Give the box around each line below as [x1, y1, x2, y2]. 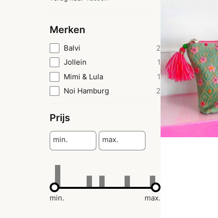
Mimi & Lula [64, 72, 103, 81]
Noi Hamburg [64, 86, 109, 96]
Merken [50, 24, 85, 36]
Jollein [64, 57, 87, 67]
